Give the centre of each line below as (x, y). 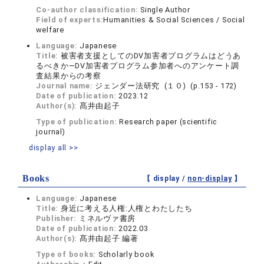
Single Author (165, 10)
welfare (50, 30)
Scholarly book (126, 254)
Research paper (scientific (168, 122)
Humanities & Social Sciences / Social (174, 20)
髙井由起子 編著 (109, 238)
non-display (210, 179)
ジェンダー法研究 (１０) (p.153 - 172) (166, 86)
